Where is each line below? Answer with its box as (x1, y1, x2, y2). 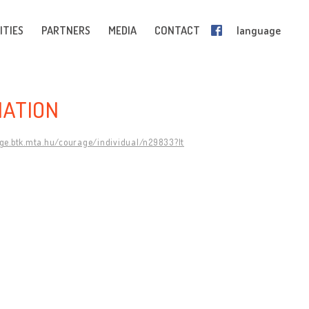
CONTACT (154, 23, 200, 37)
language (237, 23, 281, 37)
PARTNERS (41, 23, 90, 37)
